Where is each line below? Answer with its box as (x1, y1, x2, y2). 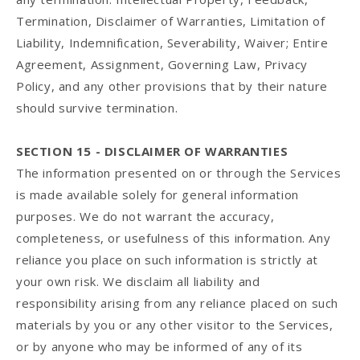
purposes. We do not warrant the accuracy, (16, 208, 275, 225)
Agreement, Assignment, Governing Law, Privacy (16, 56, 309, 73)
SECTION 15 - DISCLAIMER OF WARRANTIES (16, 143, 288, 160)
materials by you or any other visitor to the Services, (16, 317, 333, 333)
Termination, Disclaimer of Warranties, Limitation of (16, 13, 325, 30)
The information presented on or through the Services (16, 165, 342, 182)
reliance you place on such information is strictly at (16, 252, 318, 268)
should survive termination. (16, 100, 178, 117)
